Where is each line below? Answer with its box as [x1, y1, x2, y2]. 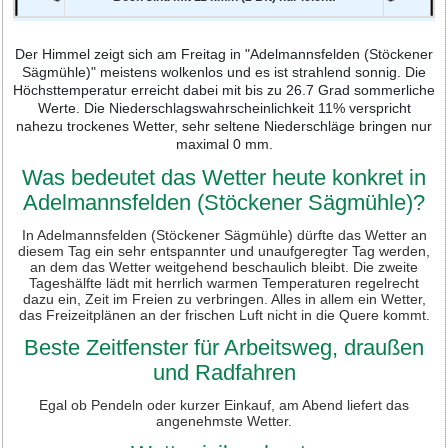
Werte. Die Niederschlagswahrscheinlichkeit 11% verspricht [37, 99, 411, 116]
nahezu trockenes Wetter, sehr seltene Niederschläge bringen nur [16, 117, 432, 134]
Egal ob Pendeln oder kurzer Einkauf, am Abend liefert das [39, 396, 409, 413]
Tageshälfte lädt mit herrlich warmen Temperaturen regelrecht [29, 274, 419, 291]
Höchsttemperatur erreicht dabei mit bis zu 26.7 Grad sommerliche [13, 81, 435, 98]
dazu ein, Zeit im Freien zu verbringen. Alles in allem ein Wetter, [22, 290, 426, 307]
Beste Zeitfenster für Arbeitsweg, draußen [24, 334, 424, 360]
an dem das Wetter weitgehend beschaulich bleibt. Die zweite [30, 258, 418, 275]
